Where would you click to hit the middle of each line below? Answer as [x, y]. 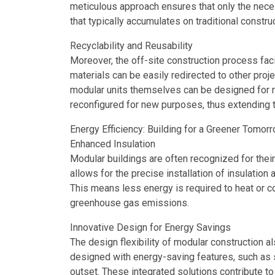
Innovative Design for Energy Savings [150, 227]
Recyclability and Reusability [131, 45]
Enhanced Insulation [113, 144]
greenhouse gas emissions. [130, 203]
